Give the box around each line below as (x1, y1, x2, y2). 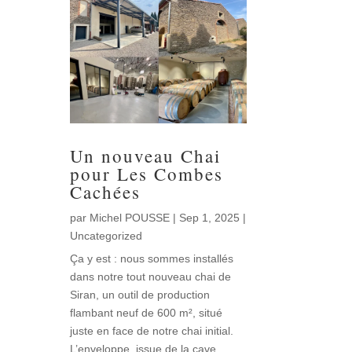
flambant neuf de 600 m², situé (70, 306, 223, 319)
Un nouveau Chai (70, 143, 222, 167)
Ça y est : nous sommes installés (70, 251, 234, 265)
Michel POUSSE (90, 211, 170, 224)
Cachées (70, 179, 141, 203)
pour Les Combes (70, 161, 224, 185)
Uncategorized (70, 229, 143, 242)
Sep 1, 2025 (179, 211, 240, 224)
